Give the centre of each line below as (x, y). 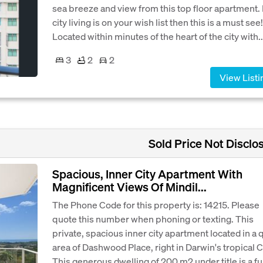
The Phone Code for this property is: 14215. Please (156, 204)
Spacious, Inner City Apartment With (147, 173)
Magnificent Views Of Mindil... (129, 186)
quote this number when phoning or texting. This (153, 218)
